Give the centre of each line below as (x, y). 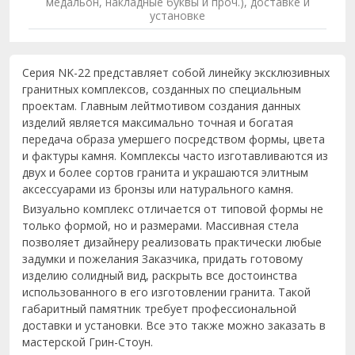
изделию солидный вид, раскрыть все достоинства (160, 275)
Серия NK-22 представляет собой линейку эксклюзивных (176, 73)
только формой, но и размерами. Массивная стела (160, 225)
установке (177, 15)
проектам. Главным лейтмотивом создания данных (161, 106)
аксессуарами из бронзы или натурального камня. (158, 189)
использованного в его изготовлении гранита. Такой (166, 292)
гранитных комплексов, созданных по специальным (162, 89)
